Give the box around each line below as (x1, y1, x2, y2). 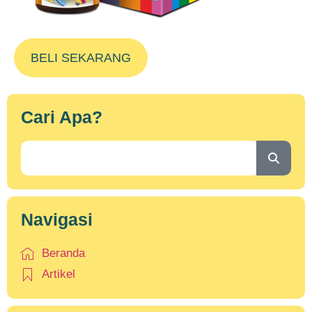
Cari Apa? (21, 107, 102, 127)
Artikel (42, 267, 75, 281)
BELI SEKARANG (31, 50, 131, 65)
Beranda (42, 247, 85, 260)
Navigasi (21, 210, 93, 230)
